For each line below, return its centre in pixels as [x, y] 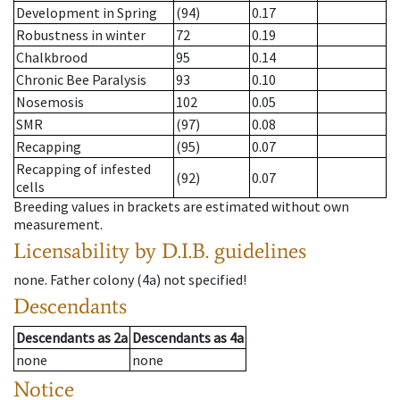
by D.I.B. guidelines [221, 251]
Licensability [71, 251]
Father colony [92, 280]
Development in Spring [87, 13]
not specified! [205, 280]
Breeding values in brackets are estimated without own [181, 207]
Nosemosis [50, 102]
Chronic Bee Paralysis [81, 80]
